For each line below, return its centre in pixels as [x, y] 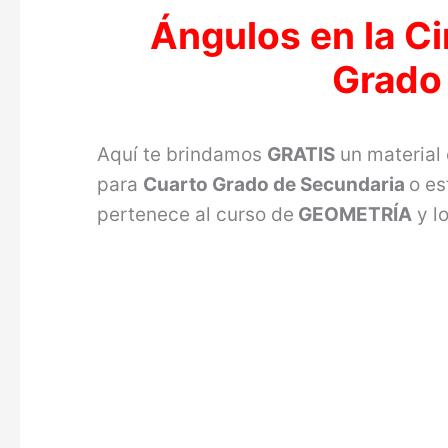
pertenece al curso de [196, 214]
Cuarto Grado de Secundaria [276, 184]
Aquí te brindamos [182, 154]
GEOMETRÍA [353, 214]
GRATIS [301, 154]
